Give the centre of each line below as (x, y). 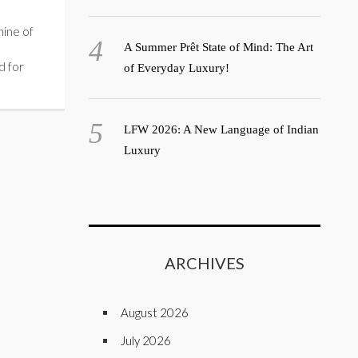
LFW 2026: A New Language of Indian (221, 129)
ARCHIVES (205, 263)
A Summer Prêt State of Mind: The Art (218, 47)
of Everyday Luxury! (176, 68)
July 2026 (146, 340)
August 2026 (155, 312)
